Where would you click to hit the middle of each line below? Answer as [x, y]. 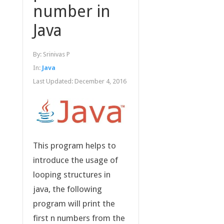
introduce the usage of [75, 160]
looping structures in [71, 175]
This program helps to [74, 146]
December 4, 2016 [100, 81]
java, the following [67, 189]
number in [71, 12]
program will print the [74, 204]
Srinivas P [56, 54]
